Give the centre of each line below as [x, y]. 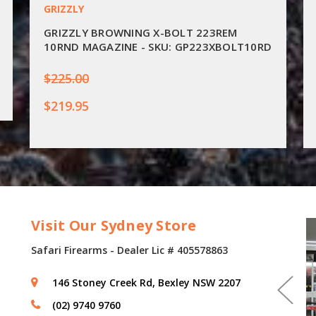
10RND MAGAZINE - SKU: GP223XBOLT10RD [158, 47]
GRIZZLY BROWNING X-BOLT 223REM [141, 33]
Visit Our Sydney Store [114, 226]
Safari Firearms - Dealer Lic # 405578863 [129, 250]
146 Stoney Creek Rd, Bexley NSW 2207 [146, 282]
